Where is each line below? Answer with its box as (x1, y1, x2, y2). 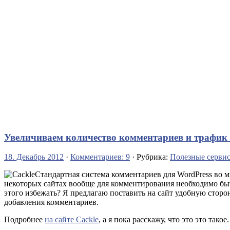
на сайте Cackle (45, 215, 99, 224)
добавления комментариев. (4, 198, 99, 207)
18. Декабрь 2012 (4, 152, 64, 162)
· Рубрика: (130, 152, 170, 162)
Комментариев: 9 (70, 152, 130, 162)
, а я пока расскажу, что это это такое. (99, 215, 229, 224)
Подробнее (4, 215, 45, 224)
